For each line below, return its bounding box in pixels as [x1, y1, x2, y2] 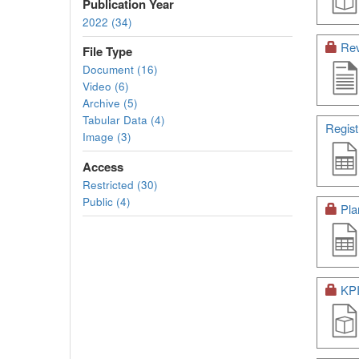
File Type [83, 42, 132, 60]
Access [83, 157, 123, 175]
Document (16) [83, 62, 158, 77]
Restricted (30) [83, 176, 158, 192]
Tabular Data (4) [83, 112, 165, 127]
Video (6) [83, 79, 129, 94]
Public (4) [83, 193, 131, 209]
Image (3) [83, 129, 131, 144]
